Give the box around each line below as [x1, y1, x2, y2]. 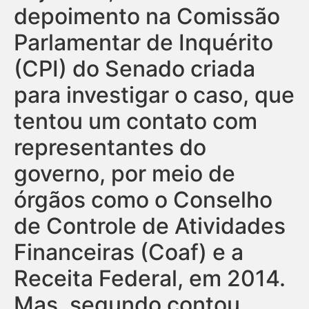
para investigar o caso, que [14, 81, 295, 108]
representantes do [14, 133, 206, 161]
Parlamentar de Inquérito [14, 28, 273, 56]
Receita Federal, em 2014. [14, 264, 286, 292]
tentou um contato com [14, 107, 257, 134]
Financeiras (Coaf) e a [14, 238, 243, 266]
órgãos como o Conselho [14, 186, 272, 213]
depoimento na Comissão [14, 2, 280, 30]
